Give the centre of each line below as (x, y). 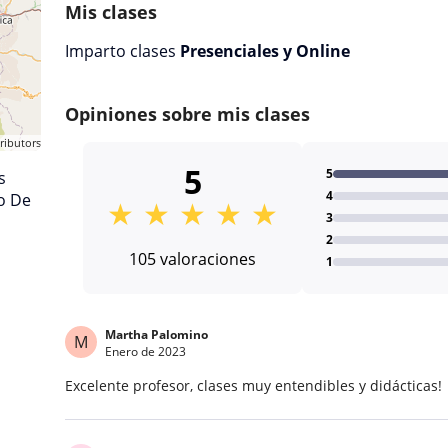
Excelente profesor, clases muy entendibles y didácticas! (254, 385)
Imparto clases (123, 51)
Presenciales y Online (265, 51)
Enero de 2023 (146, 351)
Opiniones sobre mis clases (188, 114)
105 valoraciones (193, 259)
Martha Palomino (157, 334)
